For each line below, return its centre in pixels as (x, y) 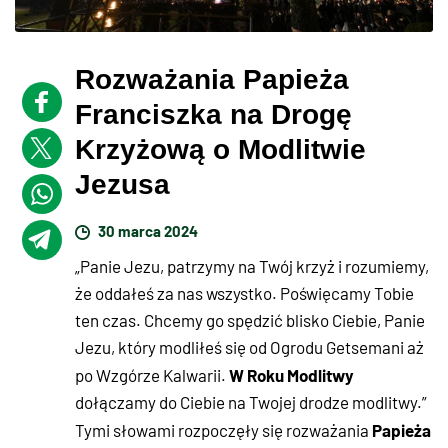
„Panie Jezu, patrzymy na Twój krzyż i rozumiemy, (252, 266)
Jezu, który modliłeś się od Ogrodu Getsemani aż (249, 347)
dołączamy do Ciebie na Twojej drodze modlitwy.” (251, 402)
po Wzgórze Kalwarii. (152, 375)
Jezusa (122, 185)
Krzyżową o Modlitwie (220, 150)
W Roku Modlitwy (291, 375)
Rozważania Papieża (212, 80)
